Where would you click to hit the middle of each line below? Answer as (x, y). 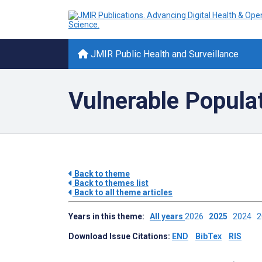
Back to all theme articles (123, 192)
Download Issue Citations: (120, 236)
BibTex (208, 236)
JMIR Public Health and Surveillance (163, 54)
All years (167, 216)
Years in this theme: (109, 216)
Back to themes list (111, 183)
